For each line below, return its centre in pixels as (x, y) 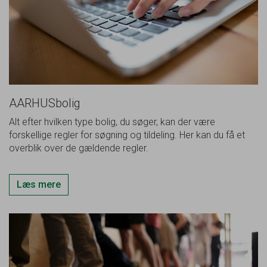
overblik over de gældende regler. (79, 148)
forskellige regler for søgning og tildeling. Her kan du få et (127, 135)
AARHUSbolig (45, 103)
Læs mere (39, 184)
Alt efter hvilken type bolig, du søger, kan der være (112, 122)
